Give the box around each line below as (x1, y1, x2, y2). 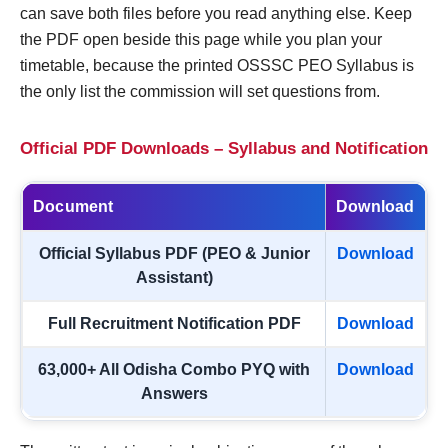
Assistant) (135, 269, 213, 287)
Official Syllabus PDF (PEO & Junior (38, 245, 310, 263)
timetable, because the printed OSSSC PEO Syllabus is (20, 57, 414, 75)
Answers (140, 385, 208, 403)
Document (33, 198, 114, 216)
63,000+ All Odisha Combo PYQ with (38, 361, 310, 379)
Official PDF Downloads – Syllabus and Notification (20, 139, 428, 159)
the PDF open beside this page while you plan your (20, 31, 382, 49)
